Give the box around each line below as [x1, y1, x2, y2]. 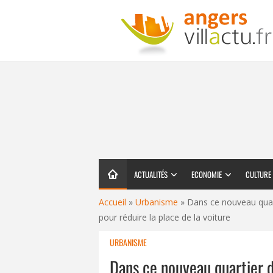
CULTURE [246, 168, 271, 180]
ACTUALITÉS [134, 168, 168, 180]
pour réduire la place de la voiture [99, 211, 230, 223]
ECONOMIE [191, 168, 222, 180]
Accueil [99, 196, 126, 208]
